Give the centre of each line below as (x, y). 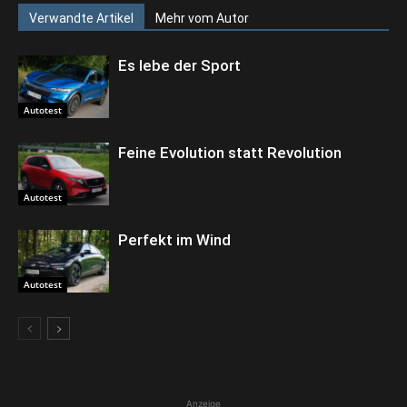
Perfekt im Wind (174, 240)
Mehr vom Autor (202, 18)
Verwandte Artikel (81, 18)
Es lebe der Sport (179, 65)
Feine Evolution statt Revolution (230, 153)
